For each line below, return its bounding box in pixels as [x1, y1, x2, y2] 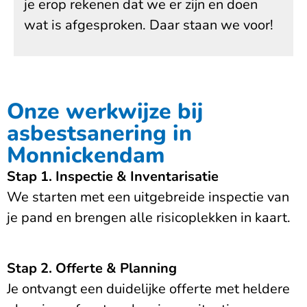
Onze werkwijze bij [7, 96, 203, 126]
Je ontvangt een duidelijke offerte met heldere [7, 280, 290, 299]
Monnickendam [7, 140, 164, 170]
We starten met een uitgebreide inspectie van [7, 187, 289, 206]
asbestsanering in [7, 118, 192, 148]
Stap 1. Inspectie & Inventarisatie [7, 167, 219, 186]
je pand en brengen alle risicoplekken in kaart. [7, 208, 291, 227]
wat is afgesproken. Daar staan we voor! [24, 16, 273, 35]
